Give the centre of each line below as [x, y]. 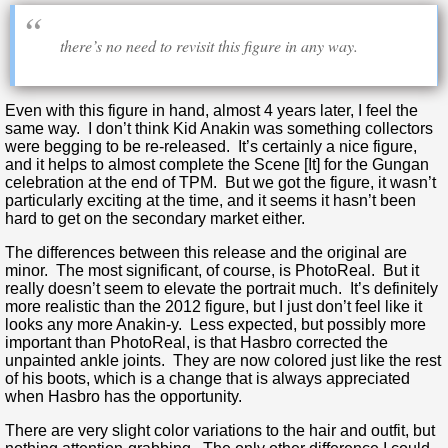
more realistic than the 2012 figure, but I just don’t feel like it [213, 307]
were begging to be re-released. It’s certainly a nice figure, [211, 147]
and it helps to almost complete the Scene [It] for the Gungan [217, 165]
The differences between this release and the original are [206, 253]
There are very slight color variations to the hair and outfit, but [220, 431]
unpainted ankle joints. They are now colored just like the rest [223, 361]
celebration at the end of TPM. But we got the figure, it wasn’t [220, 183]
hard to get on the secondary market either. [155, 219]
